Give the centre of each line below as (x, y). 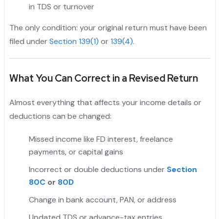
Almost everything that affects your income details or (105, 103)
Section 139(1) (74, 42)
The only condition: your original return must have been (108, 28)
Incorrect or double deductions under (98, 170)
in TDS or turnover (61, 7)
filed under (29, 42)
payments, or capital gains (76, 152)
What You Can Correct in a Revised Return (103, 78)
